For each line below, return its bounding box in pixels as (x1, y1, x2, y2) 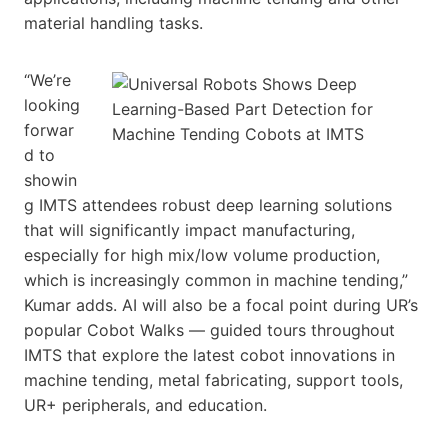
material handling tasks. (24, 12, 203, 33)
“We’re (24, 69, 71, 90)
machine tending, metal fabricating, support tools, (24, 369, 403, 390)
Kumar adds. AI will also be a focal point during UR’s (24, 294, 418, 315)
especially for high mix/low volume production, (24, 244, 380, 265)
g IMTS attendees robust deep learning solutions (24, 194, 392, 215)
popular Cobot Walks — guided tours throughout (24, 319, 395, 340)
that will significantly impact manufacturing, (24, 219, 355, 240)
